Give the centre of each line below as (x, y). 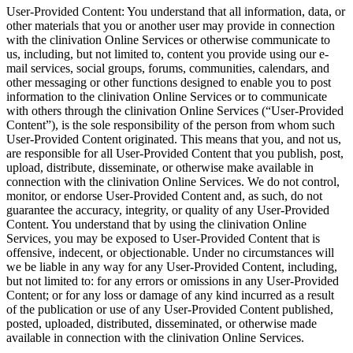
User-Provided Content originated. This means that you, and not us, (174, 139)
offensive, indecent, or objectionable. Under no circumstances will (170, 252)
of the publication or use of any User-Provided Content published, (170, 309)
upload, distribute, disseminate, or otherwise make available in (160, 167)
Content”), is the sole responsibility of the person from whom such (171, 124)
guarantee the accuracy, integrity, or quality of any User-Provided (168, 210)
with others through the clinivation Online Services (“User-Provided (175, 110)
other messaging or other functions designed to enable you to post (169, 82)
